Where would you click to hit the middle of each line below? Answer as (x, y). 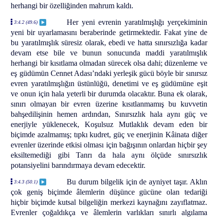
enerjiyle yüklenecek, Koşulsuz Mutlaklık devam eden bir (109, 125)
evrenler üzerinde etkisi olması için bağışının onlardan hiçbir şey (109, 145)
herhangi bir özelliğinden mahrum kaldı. (72, 6)
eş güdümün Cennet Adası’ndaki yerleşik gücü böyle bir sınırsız (109, 73)
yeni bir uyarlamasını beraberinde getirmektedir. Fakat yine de (109, 33)
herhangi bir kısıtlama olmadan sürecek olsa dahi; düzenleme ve (109, 63)
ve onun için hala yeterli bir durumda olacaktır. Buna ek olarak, (109, 94)
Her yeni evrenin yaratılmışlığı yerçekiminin (137, 22)
